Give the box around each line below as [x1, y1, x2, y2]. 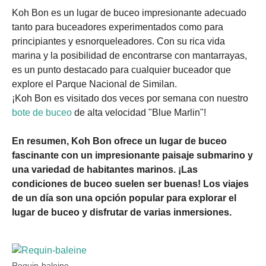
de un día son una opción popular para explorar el [12, 193, 236, 203]
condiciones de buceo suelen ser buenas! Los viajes [12, 179, 249, 189]
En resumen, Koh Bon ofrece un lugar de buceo [12, 136, 227, 146]
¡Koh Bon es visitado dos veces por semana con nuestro [12, 93, 248, 103]
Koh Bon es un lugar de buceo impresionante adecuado [12, 8, 246, 18]
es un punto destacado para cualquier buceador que [12, 65, 231, 75]
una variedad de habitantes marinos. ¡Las [12, 164, 198, 175]
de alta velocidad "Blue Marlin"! [72, 107, 206, 118]
